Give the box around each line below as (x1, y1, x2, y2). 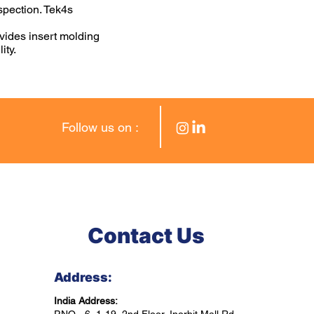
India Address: (54, 295, 118, 306)
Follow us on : (62, 120, 139, 135)
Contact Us (88, 223, 205, 248)
